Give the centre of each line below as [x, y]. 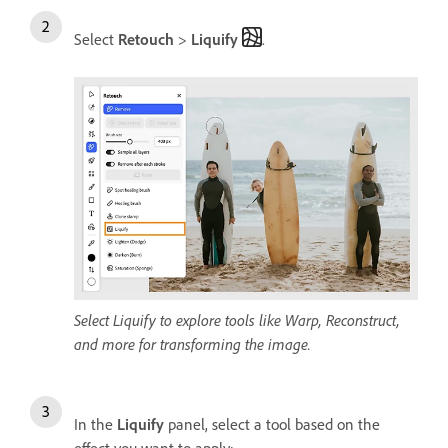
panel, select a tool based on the [272, 423]
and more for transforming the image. [192, 343]
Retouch [146, 39]
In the [95, 423]
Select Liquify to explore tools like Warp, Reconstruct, [237, 319]
